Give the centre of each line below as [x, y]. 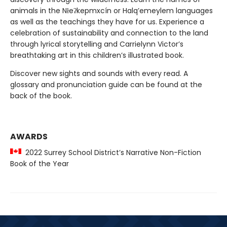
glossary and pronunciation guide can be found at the [106, 85]
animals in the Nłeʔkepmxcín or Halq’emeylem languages [111, 11]
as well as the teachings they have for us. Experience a [107, 22]
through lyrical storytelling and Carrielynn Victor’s [97, 44]
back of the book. [41, 96]
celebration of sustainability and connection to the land [109, 33]
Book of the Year [40, 164]
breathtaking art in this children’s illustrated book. [97, 55]
